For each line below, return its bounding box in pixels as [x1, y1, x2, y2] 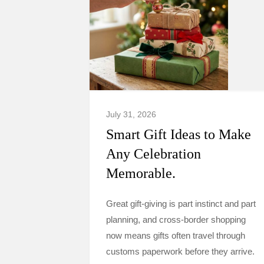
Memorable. [106, 166, 176, 181]
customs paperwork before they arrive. [106, 246, 255, 256]
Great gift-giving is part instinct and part [106, 199, 256, 209]
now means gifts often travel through [106, 230, 245, 240]
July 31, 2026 [106, 110, 156, 119]
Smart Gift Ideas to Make [106, 127, 251, 142]
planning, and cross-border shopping [106, 214, 246, 225]
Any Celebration [106, 146, 201, 161]
